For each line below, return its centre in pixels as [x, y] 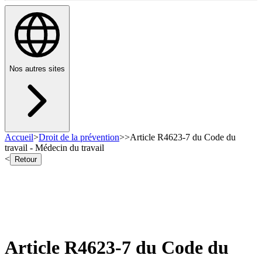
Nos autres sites [37, 69]
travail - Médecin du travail [54, 148]
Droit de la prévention [79, 137]
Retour [26, 160]
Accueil [19, 137]
